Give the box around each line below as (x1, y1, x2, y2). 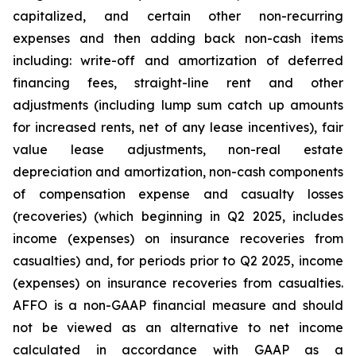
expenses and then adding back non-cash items (13, 30, 343, 46)
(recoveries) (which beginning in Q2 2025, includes (13, 208, 343, 224)
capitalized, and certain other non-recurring (13, 8, 343, 24)
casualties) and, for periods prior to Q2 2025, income (13, 253, 343, 269)
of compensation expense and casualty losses (13, 186, 343, 202)
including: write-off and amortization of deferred (13, 52, 343, 68)
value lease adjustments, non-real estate (13, 141, 343, 157)
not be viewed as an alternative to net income (13, 319, 343, 335)
